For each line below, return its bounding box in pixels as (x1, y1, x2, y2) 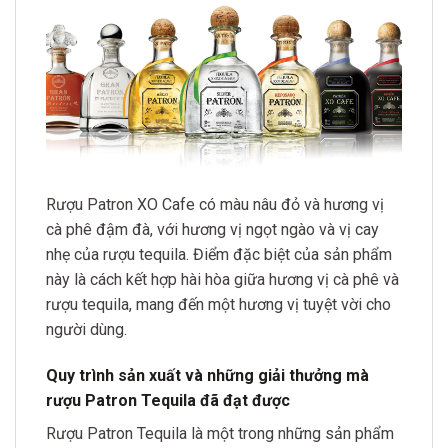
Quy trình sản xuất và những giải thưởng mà (46, 365, 369, 385)
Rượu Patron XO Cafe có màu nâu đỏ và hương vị (46, 195, 384, 215)
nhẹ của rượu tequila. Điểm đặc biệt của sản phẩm (46, 245, 392, 265)
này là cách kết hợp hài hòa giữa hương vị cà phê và (46, 270, 399, 290)
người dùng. (46, 320, 127, 340)
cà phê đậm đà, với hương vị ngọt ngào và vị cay (46, 220, 379, 240)
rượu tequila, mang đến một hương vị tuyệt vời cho (46, 295, 391, 315)
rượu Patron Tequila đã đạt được (46, 390, 290, 410)
